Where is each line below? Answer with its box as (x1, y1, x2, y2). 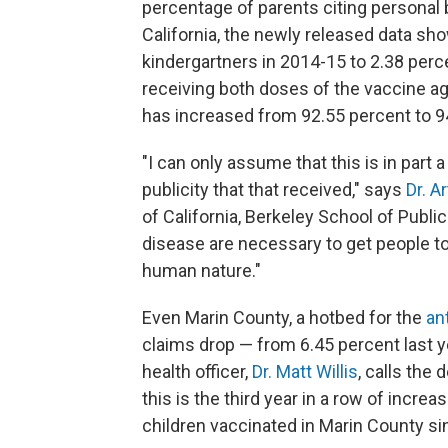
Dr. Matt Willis (252, 361, 358, 383)
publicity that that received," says (142, 179, 406, 201)
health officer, (142, 361, 252, 383)
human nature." (142, 260, 261, 282)
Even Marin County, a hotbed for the (142, 307, 426, 329)
